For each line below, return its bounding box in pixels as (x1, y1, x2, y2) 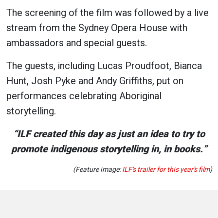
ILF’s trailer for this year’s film (122, 164, 210, 175)
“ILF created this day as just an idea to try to (13, 127, 205, 141)
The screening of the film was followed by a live (6, 5, 209, 20)
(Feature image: (73, 164, 122, 175)
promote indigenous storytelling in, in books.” (11, 142, 207, 156)
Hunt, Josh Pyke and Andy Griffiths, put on (6, 73, 183, 88)
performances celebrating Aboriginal (6, 89, 162, 103)
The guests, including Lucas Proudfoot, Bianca (6, 58, 202, 73)
